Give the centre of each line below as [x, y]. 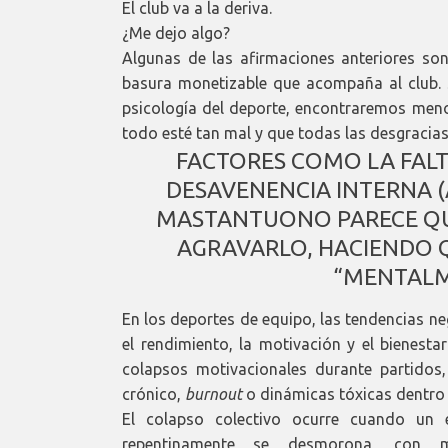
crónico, [153, 393]
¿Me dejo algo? [176, 32]
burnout [213, 393]
